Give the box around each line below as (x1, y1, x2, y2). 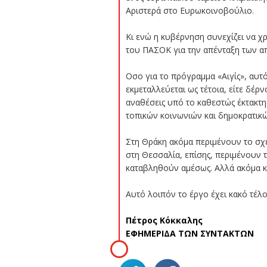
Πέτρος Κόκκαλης (125, 215, 203, 226)
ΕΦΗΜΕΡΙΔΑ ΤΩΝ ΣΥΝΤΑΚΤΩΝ (125, 228, 254, 239)
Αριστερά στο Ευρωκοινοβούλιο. (125, 5, 254, 16)
